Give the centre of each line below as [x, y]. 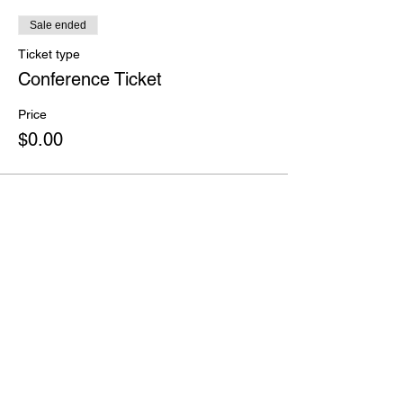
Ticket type [49, 54]
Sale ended [58, 25]
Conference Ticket [90, 79]
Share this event [88, 265]
